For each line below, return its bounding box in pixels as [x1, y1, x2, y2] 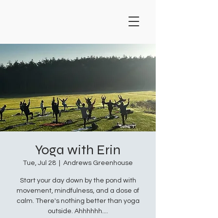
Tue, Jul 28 [23, 160, 56, 166]
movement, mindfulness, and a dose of [17, 187, 139, 194]
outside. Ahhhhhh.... [48, 208, 108, 215]
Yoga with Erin [35, 142, 121, 158]
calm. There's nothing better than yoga [16, 198, 140, 204]
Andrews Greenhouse [63, 160, 133, 166]
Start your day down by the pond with [19, 177, 136, 184]
